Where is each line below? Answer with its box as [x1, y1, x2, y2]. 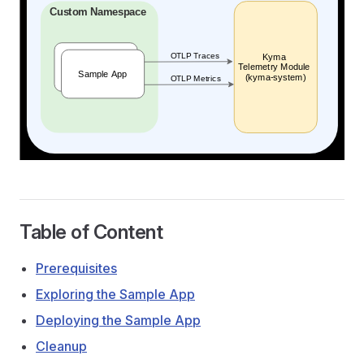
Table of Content [19, 219, 163, 244]
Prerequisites [36, 259, 117, 276]
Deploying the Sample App [36, 311, 201, 328]
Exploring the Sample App [36, 285, 195, 302]
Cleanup [36, 337, 87, 354]
